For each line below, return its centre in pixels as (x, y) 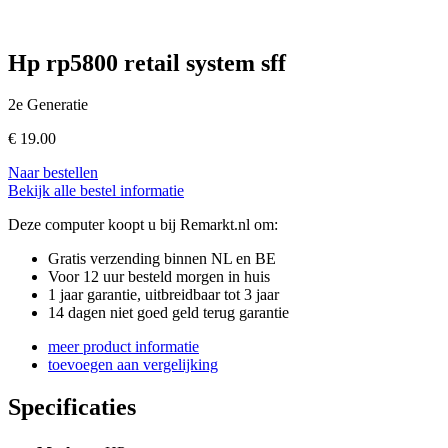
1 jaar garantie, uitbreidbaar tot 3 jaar (163, 295)
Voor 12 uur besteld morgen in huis (159, 277)
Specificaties (72, 407)
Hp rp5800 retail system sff (147, 62)
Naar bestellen (53, 173)
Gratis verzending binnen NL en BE (162, 259)
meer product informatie (123, 347)
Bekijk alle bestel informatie (96, 191)
